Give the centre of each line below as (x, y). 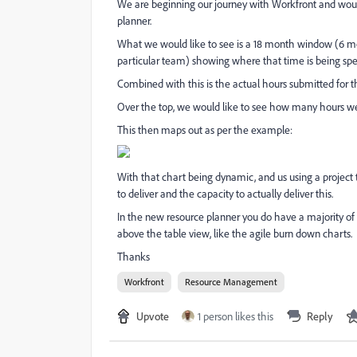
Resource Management (231, 282)
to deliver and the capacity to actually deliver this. (225, 194)
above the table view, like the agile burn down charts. (235, 233)
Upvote (153, 316)
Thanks (133, 257)
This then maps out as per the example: (205, 130)
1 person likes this (235, 316)
